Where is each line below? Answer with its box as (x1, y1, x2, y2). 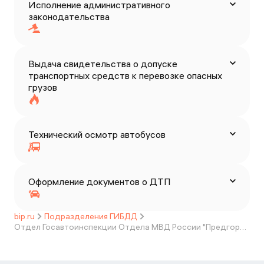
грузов (28, 81, 57, 93)
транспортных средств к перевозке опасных (28, 70, 222, 81)
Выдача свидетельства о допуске (28, 58, 177, 70)
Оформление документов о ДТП (28, 176, 171, 187)
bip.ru (14, 211, 35, 222)
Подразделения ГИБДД (44, 211, 137, 222)
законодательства (28, 11, 110, 22)
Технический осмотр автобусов (28, 128, 166, 140)
